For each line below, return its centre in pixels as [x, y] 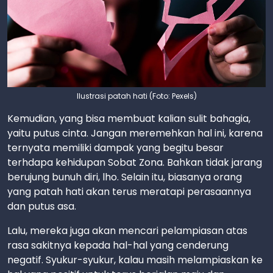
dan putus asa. [42, 206]
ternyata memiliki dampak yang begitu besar [115, 148]
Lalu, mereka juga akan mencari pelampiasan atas [127, 231]
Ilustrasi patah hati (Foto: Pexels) [136, 96]
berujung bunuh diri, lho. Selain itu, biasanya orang [125, 177]
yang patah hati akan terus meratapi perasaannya [129, 192]
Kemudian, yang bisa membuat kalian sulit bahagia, [129, 119]
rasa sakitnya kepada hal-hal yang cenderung [118, 245]
